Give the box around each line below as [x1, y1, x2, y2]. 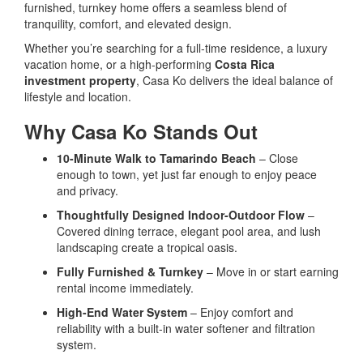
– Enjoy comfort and [187, 304, 293, 321]
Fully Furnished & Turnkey [57, 263, 203, 280]
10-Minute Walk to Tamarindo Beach [57, 150, 256, 167]
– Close [256, 150, 298, 167]
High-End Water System [57, 304, 187, 321]
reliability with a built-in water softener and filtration [57, 320, 315, 337]
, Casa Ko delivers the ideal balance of [136, 72, 333, 89]
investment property [24, 72, 136, 89]
